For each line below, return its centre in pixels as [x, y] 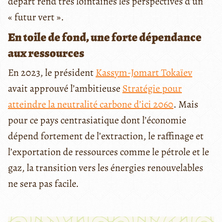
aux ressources [46, 53]
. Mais [186, 105]
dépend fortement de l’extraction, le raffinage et [106, 136]
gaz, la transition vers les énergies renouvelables [106, 168]
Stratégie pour [152, 89]
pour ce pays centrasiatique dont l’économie [97, 120]
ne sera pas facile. [43, 184]
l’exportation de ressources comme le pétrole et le [109, 152]
